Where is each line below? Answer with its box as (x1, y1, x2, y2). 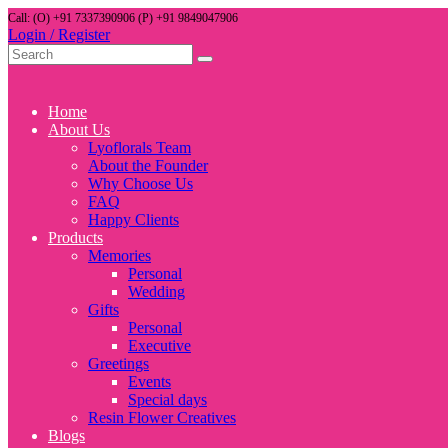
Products (48, 229, 103, 246)
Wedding (128, 283, 185, 300)
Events (128, 373, 171, 390)
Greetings (88, 355, 149, 372)
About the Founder (88, 157, 208, 174)
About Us (48, 121, 110, 138)
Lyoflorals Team (88, 139, 191, 156)
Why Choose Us (88, 175, 193, 192)
